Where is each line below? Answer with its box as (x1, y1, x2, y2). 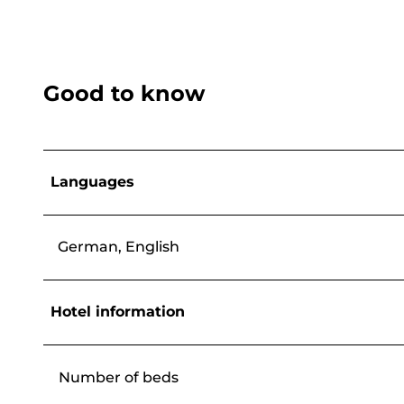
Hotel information (50, 302, 185, 320)
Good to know (43, 79, 205, 106)
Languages (50, 172, 134, 190)
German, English (58, 237, 179, 255)
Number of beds (59, 368, 179, 386)
